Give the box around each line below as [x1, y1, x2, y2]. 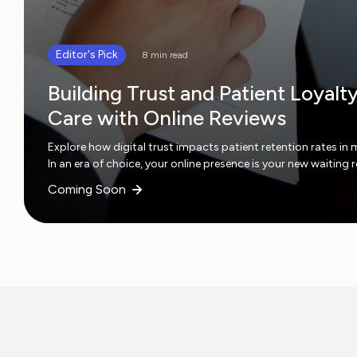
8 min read [142, 49, 188, 61]
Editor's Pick [56, 47, 118, 61]
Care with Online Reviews [48, 104, 286, 131]
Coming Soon [48, 181, 126, 197]
